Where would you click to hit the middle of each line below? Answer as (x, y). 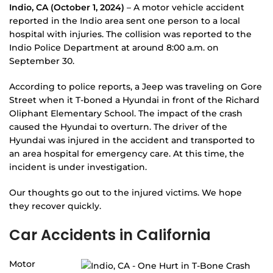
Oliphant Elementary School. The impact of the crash (126, 113)
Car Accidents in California (110, 235)
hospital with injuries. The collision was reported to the (130, 34)
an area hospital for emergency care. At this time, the (127, 153)
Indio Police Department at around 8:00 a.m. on (114, 47)
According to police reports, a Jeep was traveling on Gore (136, 86)
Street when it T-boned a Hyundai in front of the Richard (134, 100)
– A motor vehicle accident (184, 7)
